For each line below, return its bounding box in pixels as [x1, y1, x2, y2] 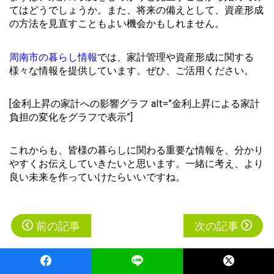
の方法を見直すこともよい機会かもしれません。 [9, 18, 224, 30]
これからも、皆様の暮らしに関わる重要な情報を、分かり [9, 144, 264, 157]
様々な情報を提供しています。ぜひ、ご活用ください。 [9, 64, 254, 76]
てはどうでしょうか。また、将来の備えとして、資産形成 [9, 4, 264, 17]
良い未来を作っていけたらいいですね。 [9, 171, 185, 183]
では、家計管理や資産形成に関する [97, 51, 254, 63]
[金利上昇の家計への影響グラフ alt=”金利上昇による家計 [9, 97, 260, 109]
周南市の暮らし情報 [9, 51, 97, 63]
